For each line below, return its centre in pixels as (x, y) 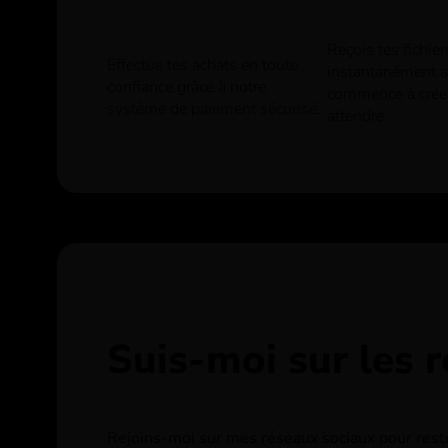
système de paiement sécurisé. (214, 109)
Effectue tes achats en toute (202, 65)
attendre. (357, 116)
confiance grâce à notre (186, 87)
